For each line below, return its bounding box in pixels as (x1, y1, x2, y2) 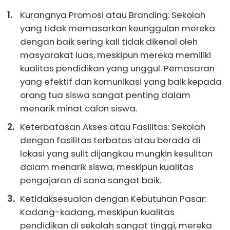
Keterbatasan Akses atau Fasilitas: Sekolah (20, 120, 205, 133)
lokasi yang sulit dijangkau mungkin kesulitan (20, 147, 213, 160)
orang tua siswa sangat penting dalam (20, 88, 190, 101)
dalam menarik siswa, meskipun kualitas (20, 160, 194, 173)
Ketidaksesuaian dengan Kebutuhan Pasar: (20, 192, 206, 205)
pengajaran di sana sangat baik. (20, 174, 161, 186)
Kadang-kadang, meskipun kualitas (20, 205, 175, 218)
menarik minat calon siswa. (20, 102, 137, 114)
